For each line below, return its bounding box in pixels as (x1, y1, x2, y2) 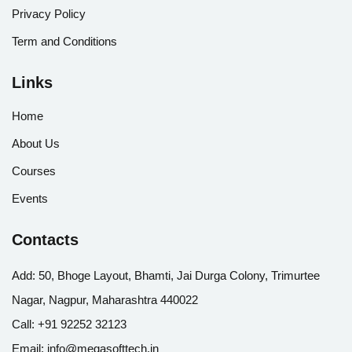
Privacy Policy (12, 6, 86, 20)
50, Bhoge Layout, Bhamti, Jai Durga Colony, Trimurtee (35, 268, 320, 282)
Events (12, 191, 48, 205)
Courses (12, 163, 56, 178)
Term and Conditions (12, 34, 117, 48)
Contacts (12, 230, 79, 248)
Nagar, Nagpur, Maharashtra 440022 (12, 292, 198, 306)
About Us (12, 136, 60, 150)
